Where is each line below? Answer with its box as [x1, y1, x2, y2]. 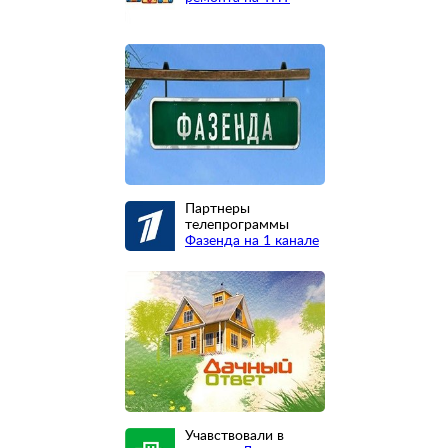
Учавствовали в [185, 428, 284, 443]
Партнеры [185, 201, 250, 216]
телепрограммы [185, 217, 289, 232]
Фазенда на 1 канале [185, 233, 319, 248]
